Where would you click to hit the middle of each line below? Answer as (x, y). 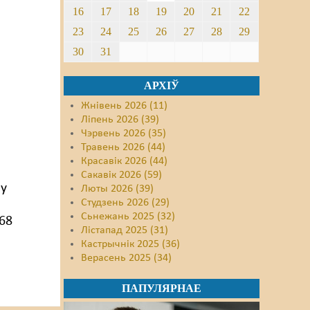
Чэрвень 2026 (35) (124, 134)
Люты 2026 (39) (118, 189)
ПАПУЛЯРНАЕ (161, 288)
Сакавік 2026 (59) (122, 175)
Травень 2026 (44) (124, 147)
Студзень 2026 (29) (126, 203)
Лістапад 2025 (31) (125, 230)
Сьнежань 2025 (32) (128, 217)
